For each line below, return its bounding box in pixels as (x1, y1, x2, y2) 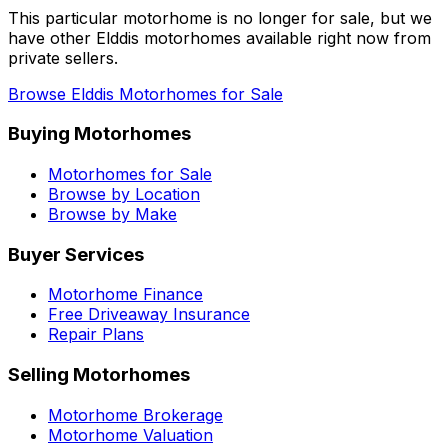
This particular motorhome (8, 7, 217, 28)
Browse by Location (48, 183, 200, 204)
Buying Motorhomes (8, 122, 191, 146)
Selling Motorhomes (8, 363, 190, 387)
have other (8, 27, 96, 48)
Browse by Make (48, 203, 177, 224)
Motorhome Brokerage (48, 404, 223, 425)
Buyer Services (8, 242, 144, 266)
